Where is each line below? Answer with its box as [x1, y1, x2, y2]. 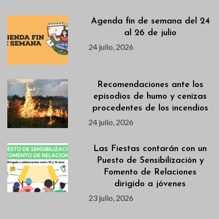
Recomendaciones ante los [97, 80, 203, 90]
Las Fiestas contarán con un [93, 144, 207, 154]
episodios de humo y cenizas [93, 92, 207, 102]
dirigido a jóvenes [114, 179, 186, 189]
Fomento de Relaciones [104, 168, 197, 177]
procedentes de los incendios [92, 104, 208, 113]
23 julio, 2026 [88, 193, 134, 203]
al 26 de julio [124, 28, 176, 38]
